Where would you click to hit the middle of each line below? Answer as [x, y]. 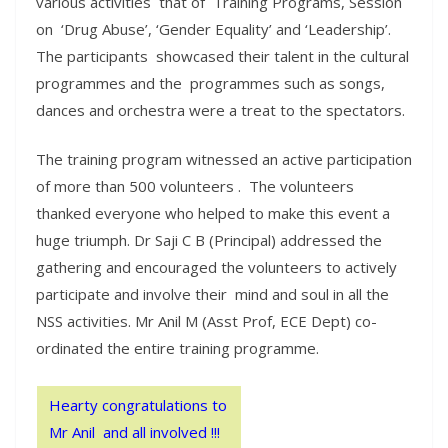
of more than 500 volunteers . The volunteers [195, 186]
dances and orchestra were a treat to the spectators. [220, 109]
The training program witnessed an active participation [224, 159]
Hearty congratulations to [138, 404]
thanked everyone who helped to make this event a [213, 213]
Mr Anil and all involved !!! [134, 431]
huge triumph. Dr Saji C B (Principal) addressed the [209, 240]
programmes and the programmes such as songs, [210, 82]
